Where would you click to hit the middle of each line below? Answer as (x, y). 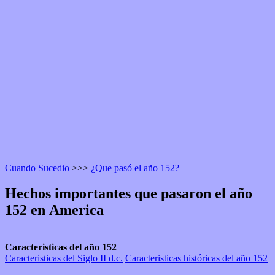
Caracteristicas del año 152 (61, 247)
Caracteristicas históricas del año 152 (196, 258)
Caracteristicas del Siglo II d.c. (64, 258)
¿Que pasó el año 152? (135, 168)
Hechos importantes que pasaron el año (129, 194)
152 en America (54, 210)
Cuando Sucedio (37, 168)
